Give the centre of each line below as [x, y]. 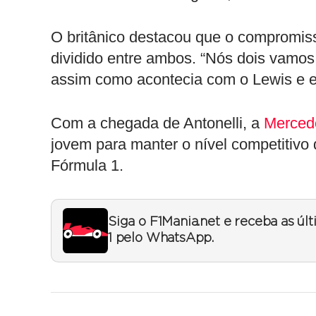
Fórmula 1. [87, 165]
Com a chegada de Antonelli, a [157, 123]
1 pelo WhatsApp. [161, 238]
